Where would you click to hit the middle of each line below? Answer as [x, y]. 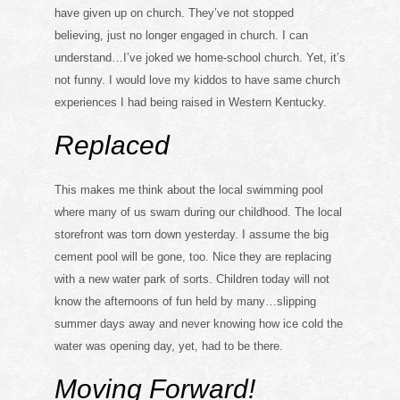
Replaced [112, 145]
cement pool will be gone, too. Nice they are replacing [192, 256]
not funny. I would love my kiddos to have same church [197, 79]
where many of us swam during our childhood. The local [198, 212]
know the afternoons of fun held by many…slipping [185, 301]
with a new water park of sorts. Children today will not [192, 279]
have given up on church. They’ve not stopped [174, 12]
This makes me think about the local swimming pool [188, 189]
